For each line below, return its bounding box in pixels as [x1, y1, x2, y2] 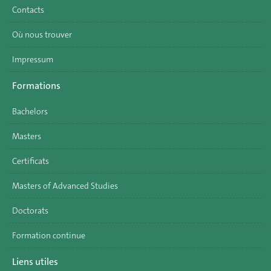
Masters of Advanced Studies [12, 180, 118, 191]
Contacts [12, 4, 44, 15]
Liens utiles [12, 255, 58, 268]
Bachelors [12, 106, 48, 117]
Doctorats [12, 205, 48, 216]
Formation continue [12, 230, 85, 241]
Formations [12, 79, 60, 92]
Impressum [12, 54, 53, 65]
